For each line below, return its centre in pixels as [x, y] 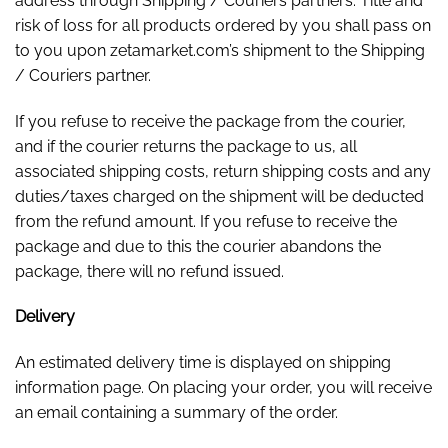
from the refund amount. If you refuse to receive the [206, 221]
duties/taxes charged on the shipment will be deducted [219, 196]
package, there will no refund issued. [149, 271]
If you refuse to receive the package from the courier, [210, 121]
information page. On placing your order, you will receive [223, 388]
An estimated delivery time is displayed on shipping [203, 363]
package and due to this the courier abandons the [198, 246]
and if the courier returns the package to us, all [186, 146]
